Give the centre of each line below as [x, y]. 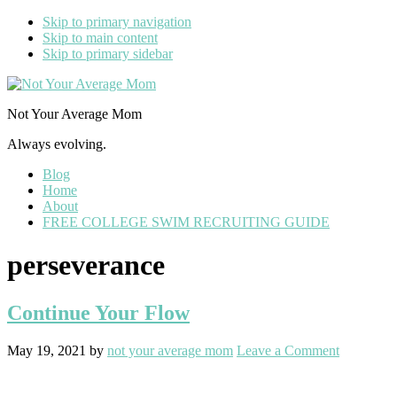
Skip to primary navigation [117, 22]
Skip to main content [100, 38]
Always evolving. [57, 144]
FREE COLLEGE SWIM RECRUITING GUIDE [186, 222]
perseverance [86, 265]
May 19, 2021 [47, 350]
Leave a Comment [288, 350]
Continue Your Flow [98, 312]
